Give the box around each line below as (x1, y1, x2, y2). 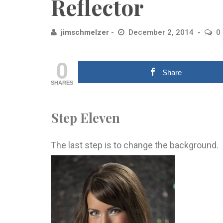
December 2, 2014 (128, 28, 196, 37)
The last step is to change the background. (51, 139, 219, 150)
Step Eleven (51, 109, 120, 126)
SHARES (51, 80, 73, 86)
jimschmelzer (61, 28, 109, 37)
